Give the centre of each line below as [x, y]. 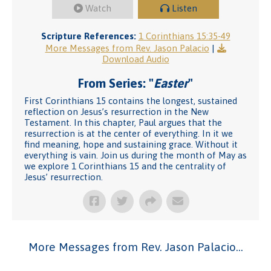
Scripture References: [88, 36]
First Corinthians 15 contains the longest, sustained [131, 101]
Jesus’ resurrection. [64, 177]
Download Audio [135, 59]
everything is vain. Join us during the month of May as [135, 155]
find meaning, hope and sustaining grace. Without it [131, 144]
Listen [184, 8]
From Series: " [116, 83]
